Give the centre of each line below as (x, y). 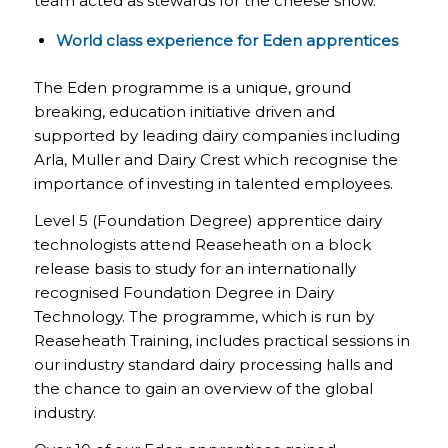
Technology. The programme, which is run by (203, 316)
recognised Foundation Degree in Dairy (183, 292)
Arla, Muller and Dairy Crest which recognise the (215, 160)
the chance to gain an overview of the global (203, 388)
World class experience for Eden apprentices (226, 41)
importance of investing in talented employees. (213, 184)
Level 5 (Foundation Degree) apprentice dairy (207, 220)
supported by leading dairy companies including (216, 136)
